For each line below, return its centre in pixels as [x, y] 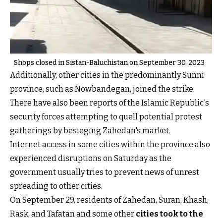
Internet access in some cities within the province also [110, 145]
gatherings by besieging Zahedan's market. [90, 131]
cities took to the [169, 214]
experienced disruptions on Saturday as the [91, 159]
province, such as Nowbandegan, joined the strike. [102, 89]
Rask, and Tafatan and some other [73, 214]
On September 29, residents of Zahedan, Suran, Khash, [109, 200]
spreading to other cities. [56, 186]
